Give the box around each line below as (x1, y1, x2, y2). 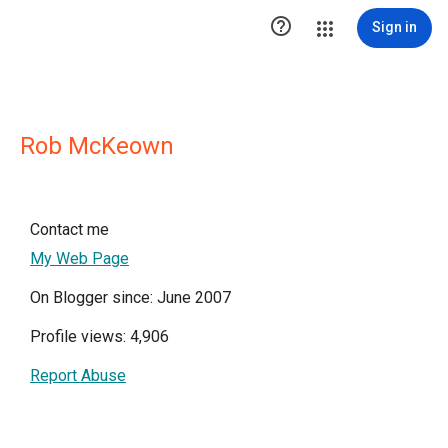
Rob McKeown (20, 132, 174, 160)
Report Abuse (30, 366, 126, 385)
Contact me (30, 220, 109, 239)
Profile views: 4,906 (30, 327, 169, 346)
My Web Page (30, 249, 129, 268)
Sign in (372, 19, 417, 35)
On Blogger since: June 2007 (30, 288, 231, 307)
